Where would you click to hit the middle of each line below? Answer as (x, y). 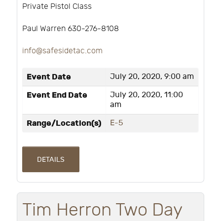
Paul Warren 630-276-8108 (71, 29)
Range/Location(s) (64, 123)
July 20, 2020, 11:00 (147, 95)
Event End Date (57, 95)
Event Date (49, 77)
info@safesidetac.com (62, 51)
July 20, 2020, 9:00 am (152, 76)
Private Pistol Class (57, 7)
